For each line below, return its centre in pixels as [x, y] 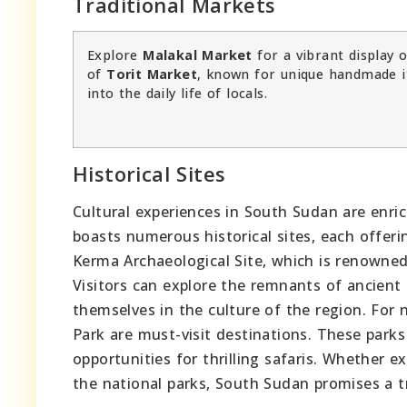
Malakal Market [198, 55]
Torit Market [152, 74]
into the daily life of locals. [177, 93]
